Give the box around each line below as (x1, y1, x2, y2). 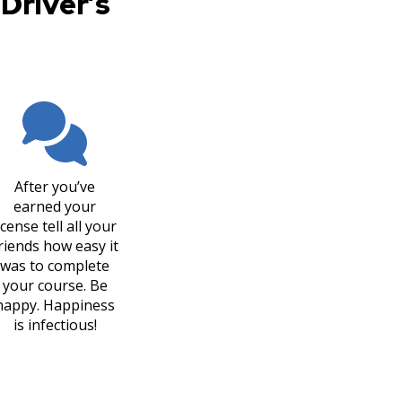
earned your (13, 197, 96, 216)
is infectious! (13, 315, 97, 335)
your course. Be (2, 275, 108, 295)
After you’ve (14, 177, 95, 197)
